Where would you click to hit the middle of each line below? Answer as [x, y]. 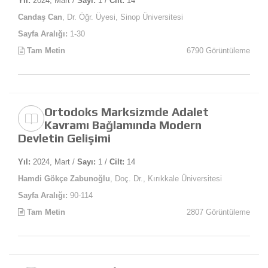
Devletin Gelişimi [64, 138]
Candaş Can [40, 17]
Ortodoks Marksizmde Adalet [127, 112]
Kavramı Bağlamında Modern [123, 125]
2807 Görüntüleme [218, 212]
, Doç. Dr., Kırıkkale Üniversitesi [166, 179]
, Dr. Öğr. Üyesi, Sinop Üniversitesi [123, 17]
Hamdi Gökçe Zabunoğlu [64, 179]
